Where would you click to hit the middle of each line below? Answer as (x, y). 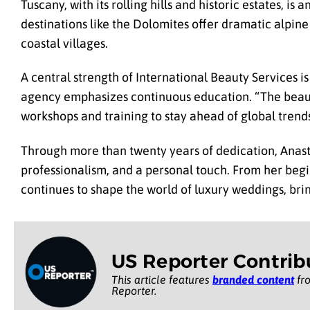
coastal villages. (64, 43)
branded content (253, 279)
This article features (162, 279)
